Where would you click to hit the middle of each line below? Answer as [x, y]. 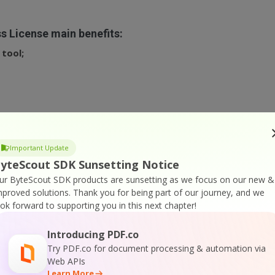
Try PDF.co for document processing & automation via [157, 248]
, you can [43, 139]
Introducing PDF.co [93, 234]
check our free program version [136, 139]
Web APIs [66, 261]
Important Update [39, 148]
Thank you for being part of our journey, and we [169, 192]
